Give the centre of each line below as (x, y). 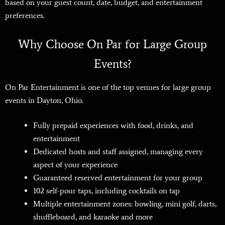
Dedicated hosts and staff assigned (90, 151)
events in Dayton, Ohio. (44, 100)
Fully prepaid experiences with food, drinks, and (113, 125)
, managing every (175, 151)
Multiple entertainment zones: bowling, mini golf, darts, (125, 204)
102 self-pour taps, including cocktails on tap (106, 191)
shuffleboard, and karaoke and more (93, 217)
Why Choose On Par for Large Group (113, 44)
